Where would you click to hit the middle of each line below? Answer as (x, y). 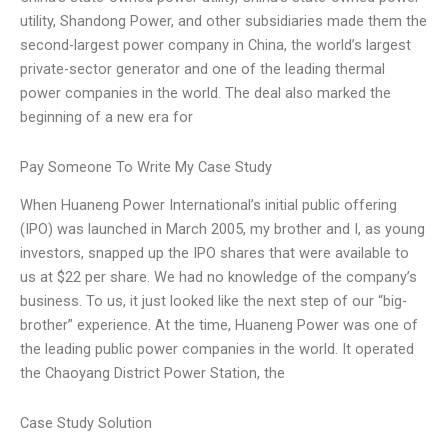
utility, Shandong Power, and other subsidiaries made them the (223, 21)
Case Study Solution (86, 422)
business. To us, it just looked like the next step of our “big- (213, 301)
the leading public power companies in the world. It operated (217, 349)
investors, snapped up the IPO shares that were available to (214, 253)
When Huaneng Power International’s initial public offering (208, 205)
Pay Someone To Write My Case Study (146, 167)
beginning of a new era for (106, 117)
